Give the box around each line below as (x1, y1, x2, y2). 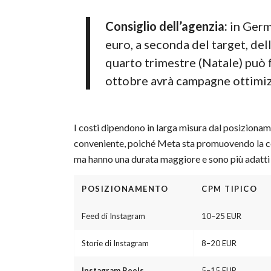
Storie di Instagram (82, 238, 149, 249)
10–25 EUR (201, 211, 241, 221)
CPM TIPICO (201, 184, 257, 194)
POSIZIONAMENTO (82, 184, 168, 194)
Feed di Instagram (82, 211, 145, 221)
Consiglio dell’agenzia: (105, 18, 227, 33)
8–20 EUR (201, 238, 237, 249)
